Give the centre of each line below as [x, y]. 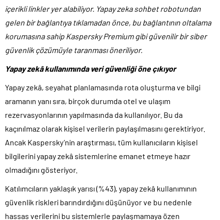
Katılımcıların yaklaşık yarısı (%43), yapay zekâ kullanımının [101, 188]
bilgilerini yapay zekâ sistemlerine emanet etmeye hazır [98, 156]
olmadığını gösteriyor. [41, 169]
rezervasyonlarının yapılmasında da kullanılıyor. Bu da [94, 114]
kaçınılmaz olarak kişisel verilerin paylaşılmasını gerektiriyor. [105, 128]
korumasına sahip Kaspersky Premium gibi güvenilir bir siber [106, 36]
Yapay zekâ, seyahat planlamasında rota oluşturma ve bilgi [103, 87]
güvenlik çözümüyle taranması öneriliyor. [74, 50]
